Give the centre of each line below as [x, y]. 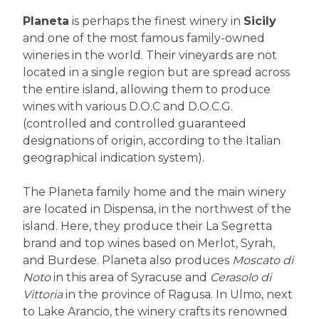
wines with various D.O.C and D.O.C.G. [128, 107]
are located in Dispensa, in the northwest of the [157, 209]
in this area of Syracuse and [130, 278]
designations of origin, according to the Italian [152, 141]
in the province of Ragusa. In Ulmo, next [178, 295]
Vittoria [43, 295]
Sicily [260, 21]
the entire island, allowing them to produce [147, 90]
